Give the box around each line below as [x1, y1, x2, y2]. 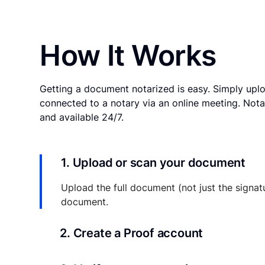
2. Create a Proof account [60, 226, 203, 241]
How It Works [40, 38, 216, 73]
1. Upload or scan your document [61, 156, 245, 170]
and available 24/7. [40, 111, 124, 124]
